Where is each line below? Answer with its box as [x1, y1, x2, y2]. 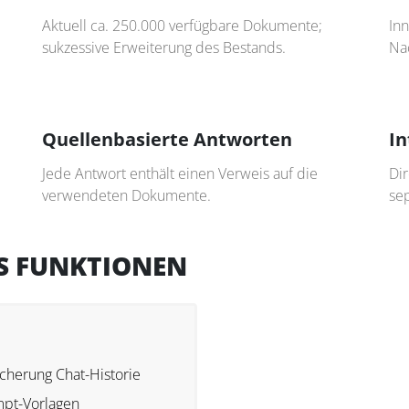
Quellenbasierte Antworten [42, 127, 292, 152]
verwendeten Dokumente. [42, 185, 211, 206]
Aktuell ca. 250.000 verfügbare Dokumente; [42, 16, 322, 37]
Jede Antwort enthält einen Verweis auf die [42, 163, 318, 184]
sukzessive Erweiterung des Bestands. [42, 37, 286, 58]
